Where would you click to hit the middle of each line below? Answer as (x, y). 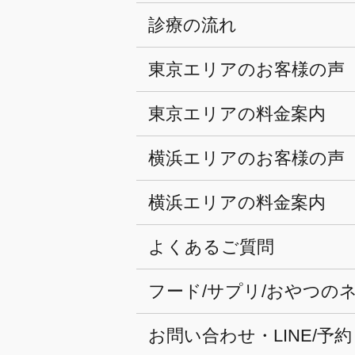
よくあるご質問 (211, 246)
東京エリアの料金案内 (237, 113)
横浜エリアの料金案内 (237, 202)
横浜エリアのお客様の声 (246, 158)
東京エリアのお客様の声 (246, 69)
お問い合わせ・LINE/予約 (250, 335)
